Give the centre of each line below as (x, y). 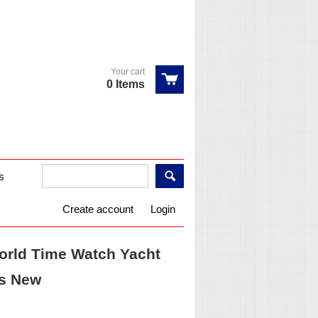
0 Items (126, 84)
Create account (98, 209)
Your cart (128, 72)
